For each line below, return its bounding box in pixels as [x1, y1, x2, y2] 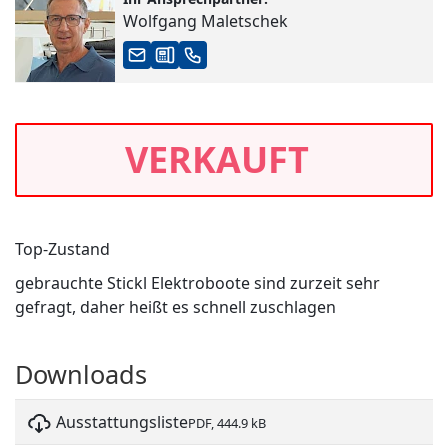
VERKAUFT [125, 135, 309, 185]
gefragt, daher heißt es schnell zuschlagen [15, 296, 336, 319]
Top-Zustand [15, 238, 110, 261]
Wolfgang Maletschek [123, 10, 288, 33]
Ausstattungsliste [56, 411, 188, 434]
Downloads [15, 357, 147, 392]
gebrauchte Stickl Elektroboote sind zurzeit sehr [15, 272, 380, 295]
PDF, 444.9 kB [188, 413, 266, 432]
